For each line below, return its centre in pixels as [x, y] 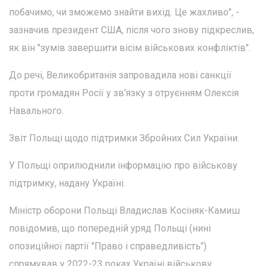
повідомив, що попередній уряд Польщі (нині [110, 229]
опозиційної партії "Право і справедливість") [108, 246]
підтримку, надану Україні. [67, 183]
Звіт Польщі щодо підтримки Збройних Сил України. [124, 138]
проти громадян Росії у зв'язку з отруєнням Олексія [124, 93]
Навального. [36, 111]
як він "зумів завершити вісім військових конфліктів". [130, 48]
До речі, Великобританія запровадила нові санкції [120, 75]
